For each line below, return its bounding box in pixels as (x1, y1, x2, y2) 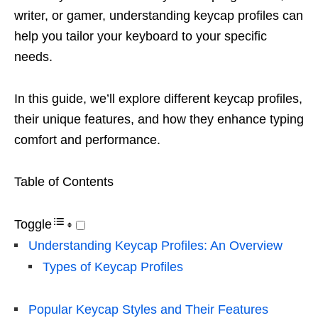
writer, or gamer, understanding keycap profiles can (14, 9, 303, 23)
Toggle (14, 217, 52, 232)
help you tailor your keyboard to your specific (14, 29, 267, 44)
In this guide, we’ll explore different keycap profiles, (14, 92, 302, 106)
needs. (14, 50, 53, 65)
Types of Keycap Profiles (43, 260, 183, 275)
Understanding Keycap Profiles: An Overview (28, 238, 283, 253)
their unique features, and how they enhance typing (14, 112, 304, 127)
